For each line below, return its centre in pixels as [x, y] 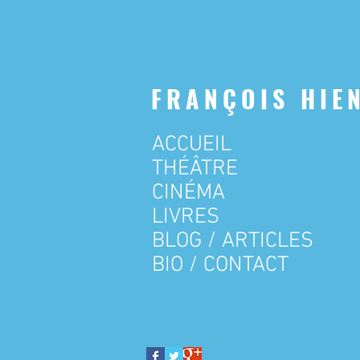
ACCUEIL [192, 145]
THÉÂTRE [195, 169]
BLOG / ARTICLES [233, 241]
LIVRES [186, 217]
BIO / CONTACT [220, 265]
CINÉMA [188, 193]
